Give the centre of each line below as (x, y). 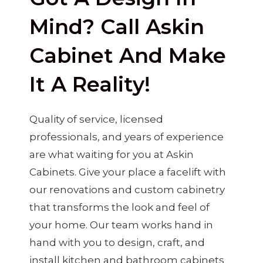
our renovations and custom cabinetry (127, 189)
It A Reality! (90, 84)
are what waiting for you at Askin (112, 154)
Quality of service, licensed (96, 119)
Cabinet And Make (128, 55)
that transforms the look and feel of (119, 207)
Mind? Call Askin (117, 26)
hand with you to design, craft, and (117, 242)
